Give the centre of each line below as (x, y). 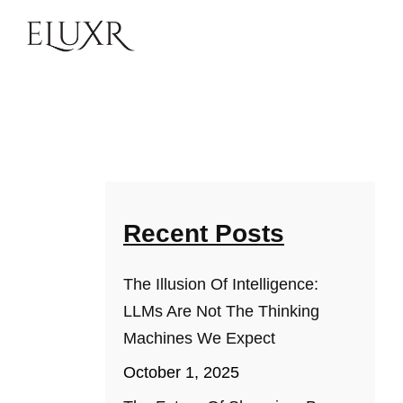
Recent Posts (204, 233)
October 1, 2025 (181, 372)
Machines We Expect (199, 338)
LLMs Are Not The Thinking (221, 311)
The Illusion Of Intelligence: (221, 284)
